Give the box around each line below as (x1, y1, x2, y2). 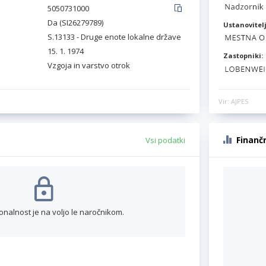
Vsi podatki (145, 134, 185, 145)
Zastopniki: (223, 51, 263, 61)
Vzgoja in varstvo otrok (47, 60, 130, 71)
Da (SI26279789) (47, 17, 103, 28)
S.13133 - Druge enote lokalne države (47, 31, 181, 42)
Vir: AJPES (218, 96, 248, 106)
